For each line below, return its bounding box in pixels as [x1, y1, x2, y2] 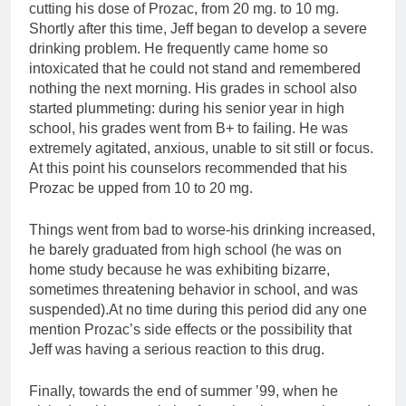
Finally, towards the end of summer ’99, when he [29, 382, 338, 399]
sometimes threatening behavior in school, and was [29, 281, 358, 297]
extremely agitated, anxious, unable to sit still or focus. [29, 140, 373, 156]
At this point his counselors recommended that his [29, 159, 347, 176]
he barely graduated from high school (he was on [29, 241, 342, 257]
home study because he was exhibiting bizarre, [29, 261, 330, 277]
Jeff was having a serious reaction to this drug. [29, 341, 324, 357]
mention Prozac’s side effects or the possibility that [29, 321, 352, 337]
